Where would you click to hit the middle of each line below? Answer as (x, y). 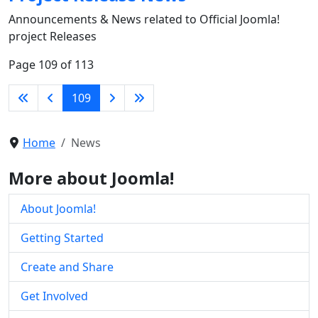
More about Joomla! (91, 178)
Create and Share (67, 267)
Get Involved (54, 296)
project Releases (53, 36)
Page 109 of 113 (51, 64)
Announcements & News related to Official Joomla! (144, 19)
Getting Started (62, 237)
